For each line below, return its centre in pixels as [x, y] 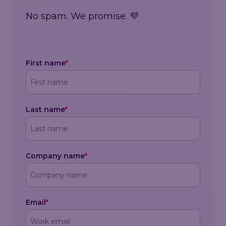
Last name [45, 110]
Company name [55, 156]
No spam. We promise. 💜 [82, 16]
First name [46, 63]
